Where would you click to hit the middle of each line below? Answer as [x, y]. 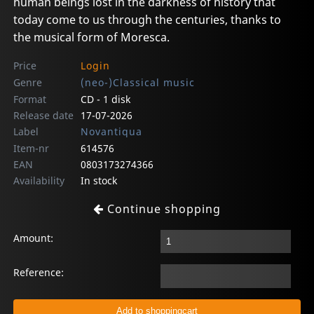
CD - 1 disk [105, 99]
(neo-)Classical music [137, 82]
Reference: [39, 273]
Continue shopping [162, 209]
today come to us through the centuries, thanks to [148, 19]
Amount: [34, 238]
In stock [98, 180]
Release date [44, 115]
